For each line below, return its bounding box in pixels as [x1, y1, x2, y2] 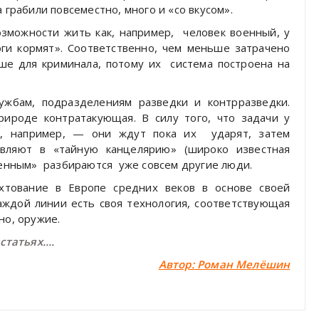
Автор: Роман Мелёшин [158, 256, 291, 271]
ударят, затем [211, 125, 291, 140]
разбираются [43, 157, 113, 172]
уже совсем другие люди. [118, 157, 253, 172]
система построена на [170, 56, 291, 70]
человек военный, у [183, 24, 291, 39]
